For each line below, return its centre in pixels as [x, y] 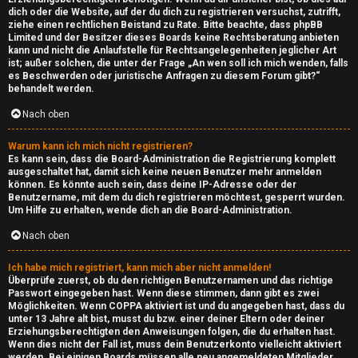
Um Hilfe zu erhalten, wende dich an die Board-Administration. [150, 210]
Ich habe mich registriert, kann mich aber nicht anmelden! [139, 268]
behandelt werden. [51, 89]
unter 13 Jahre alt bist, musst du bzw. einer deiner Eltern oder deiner [166, 319]
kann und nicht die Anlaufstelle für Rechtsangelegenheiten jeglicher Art [172, 50]
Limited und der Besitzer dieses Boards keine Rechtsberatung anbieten [173, 38]
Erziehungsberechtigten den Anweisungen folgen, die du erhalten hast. [172, 332]
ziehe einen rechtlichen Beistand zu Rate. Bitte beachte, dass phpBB [165, 25]
